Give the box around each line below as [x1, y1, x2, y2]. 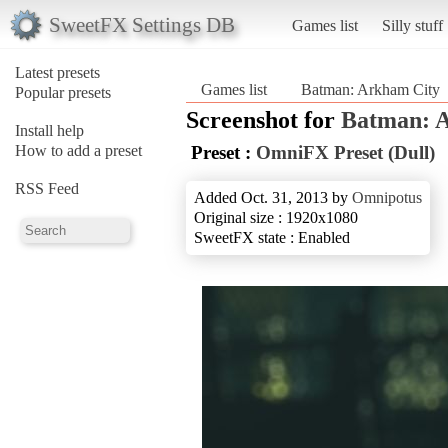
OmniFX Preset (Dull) [256, 141, 435, 163]
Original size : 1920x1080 [194, 208, 358, 226]
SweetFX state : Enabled [194, 228, 350, 246]
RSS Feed [15, 179, 79, 197]
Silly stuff [381, 16, 443, 34]
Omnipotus [352, 188, 422, 206]
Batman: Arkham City [301, 80, 440, 98]
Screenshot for [186, 106, 341, 133]
